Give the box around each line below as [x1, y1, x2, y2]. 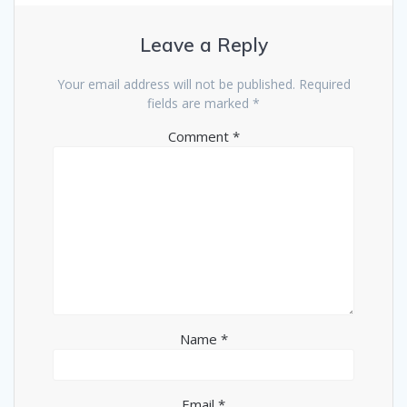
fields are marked [147, 94, 253, 112]
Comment [167, 126, 233, 145]
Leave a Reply [139, 32, 268, 56]
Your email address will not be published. [56, 74, 295, 93]
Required [298, 74, 351, 93]
